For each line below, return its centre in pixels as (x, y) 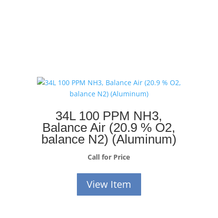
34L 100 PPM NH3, (109, 116)
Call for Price (109, 157)
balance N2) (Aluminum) (109, 139)
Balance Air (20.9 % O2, (109, 127)
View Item (109, 184)
